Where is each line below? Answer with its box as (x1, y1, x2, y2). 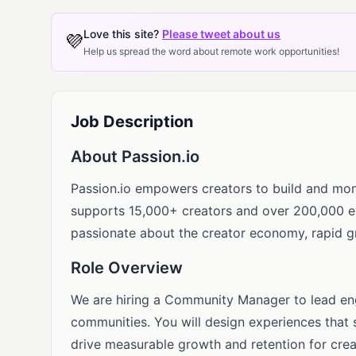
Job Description (71, 112, 193, 131)
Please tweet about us (162, 27, 281, 41)
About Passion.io (71, 147, 199, 166)
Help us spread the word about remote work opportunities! (83, 45, 339, 57)
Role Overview (71, 258, 183, 277)
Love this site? (83, 27, 162, 41)
